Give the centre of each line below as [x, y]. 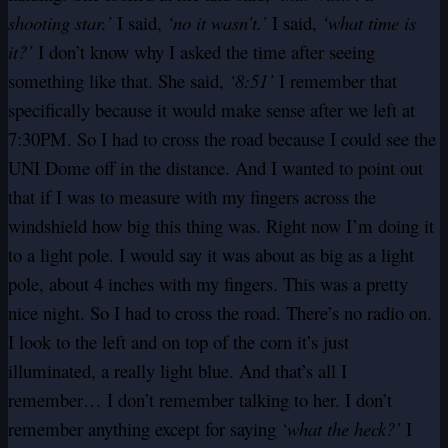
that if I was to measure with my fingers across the [192, 197]
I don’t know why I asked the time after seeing [204, 52]
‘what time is [369, 23]
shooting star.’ [60, 23]
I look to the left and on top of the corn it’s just [178, 342]
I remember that [335, 81]
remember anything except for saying [144, 429]
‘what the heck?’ [341, 429]
